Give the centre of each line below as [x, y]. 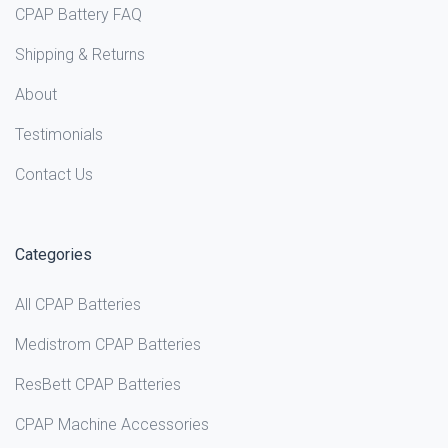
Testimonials [59, 135]
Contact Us [54, 175]
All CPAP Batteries [78, 305]
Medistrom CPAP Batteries [108, 345]
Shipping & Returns [80, 55]
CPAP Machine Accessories [112, 425]
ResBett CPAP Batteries [98, 385]
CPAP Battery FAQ [78, 15]
